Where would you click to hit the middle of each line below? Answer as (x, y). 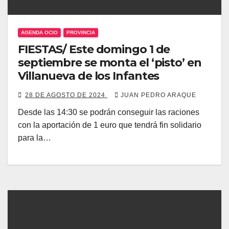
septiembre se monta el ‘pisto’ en (110, 63)
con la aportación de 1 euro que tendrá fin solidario (110, 125)
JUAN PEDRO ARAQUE (158, 95)
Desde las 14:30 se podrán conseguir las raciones (109, 112)
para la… (35, 138)
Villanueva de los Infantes (89, 76)
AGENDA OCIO (39, 32)
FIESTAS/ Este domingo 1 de (94, 49)
